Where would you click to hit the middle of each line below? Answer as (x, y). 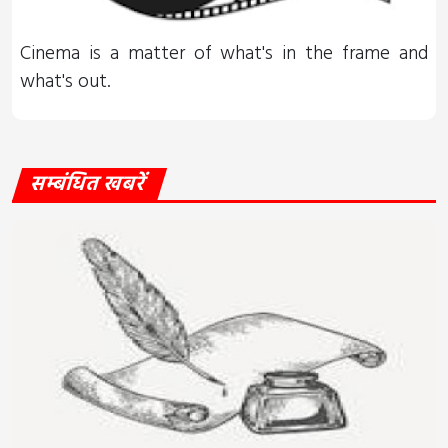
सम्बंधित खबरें (89, 184)
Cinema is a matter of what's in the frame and (224, 53)
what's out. (65, 81)
